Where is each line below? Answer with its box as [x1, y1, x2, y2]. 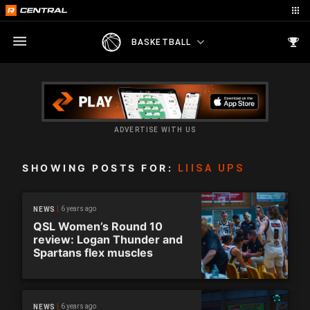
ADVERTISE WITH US [113, 126, 197, 134]
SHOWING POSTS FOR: [22, 162, 178, 174]
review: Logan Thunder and [33, 232, 183, 246]
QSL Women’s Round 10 [33, 219, 163, 233]
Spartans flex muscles [33, 246, 153, 259]
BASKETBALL [131, 37, 192, 47]
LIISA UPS [177, 163, 244, 174]
